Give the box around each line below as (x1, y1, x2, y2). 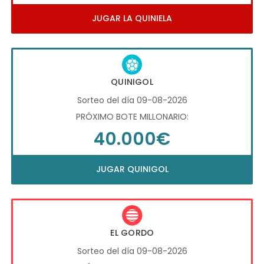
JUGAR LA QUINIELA (92, 12, 172, 25)
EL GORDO (110, 226, 154, 239)
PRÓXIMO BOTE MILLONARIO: (75, 111, 189, 123)
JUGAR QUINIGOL (95, 163, 169, 176)
